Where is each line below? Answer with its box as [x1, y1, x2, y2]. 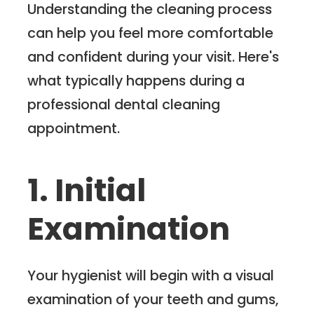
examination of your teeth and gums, [27, 289, 279, 309]
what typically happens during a [27, 70, 245, 90]
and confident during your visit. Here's [27, 46, 280, 67]
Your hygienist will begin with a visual [27, 265, 275, 285]
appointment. [27, 118, 121, 138]
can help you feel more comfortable [27, 22, 274, 43]
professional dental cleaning [27, 94, 221, 114]
